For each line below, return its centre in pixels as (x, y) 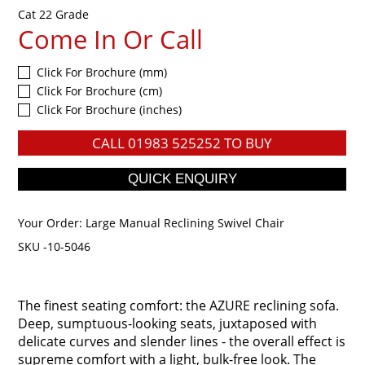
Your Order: (52, 222)
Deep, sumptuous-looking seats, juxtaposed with (168, 323)
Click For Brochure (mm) (102, 72)
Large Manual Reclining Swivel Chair (185, 222)
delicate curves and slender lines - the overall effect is (182, 341)
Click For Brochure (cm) (100, 90)
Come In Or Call (111, 39)
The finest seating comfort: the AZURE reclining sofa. (179, 306)
